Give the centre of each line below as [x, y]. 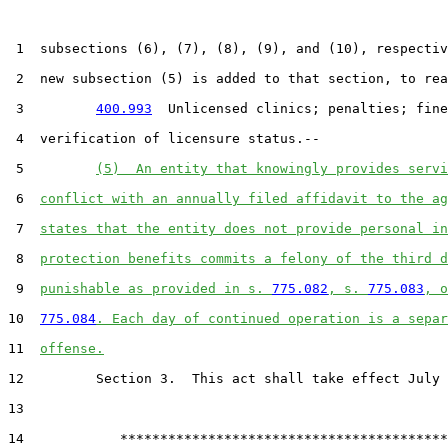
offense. [72, 348]
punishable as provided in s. [156, 288]
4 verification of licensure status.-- [164, 138]
